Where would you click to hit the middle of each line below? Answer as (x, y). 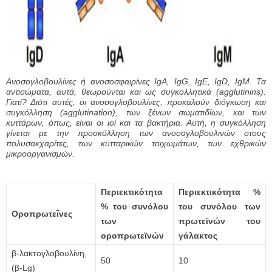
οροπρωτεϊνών (132, 236)
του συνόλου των (219, 207)
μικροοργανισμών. (40, 154)
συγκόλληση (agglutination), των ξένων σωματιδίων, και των (136, 113)
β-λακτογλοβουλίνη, (49, 253)
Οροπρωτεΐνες (42, 214)
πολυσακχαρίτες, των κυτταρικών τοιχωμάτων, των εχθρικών (136, 144)
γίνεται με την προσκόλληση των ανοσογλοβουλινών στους (136, 133)
